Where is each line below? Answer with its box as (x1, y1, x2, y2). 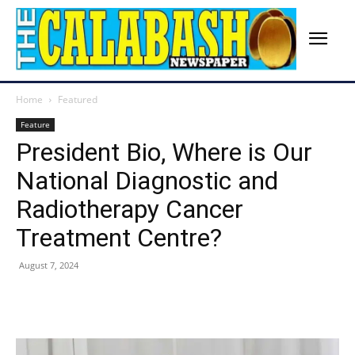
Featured (58, 93, 97, 107)
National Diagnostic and (16, 166, 278, 197)
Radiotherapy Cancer (16, 194, 243, 225)
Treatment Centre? (16, 223, 222, 254)
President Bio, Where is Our (16, 137, 312, 168)
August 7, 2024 (19, 259, 78, 272)
